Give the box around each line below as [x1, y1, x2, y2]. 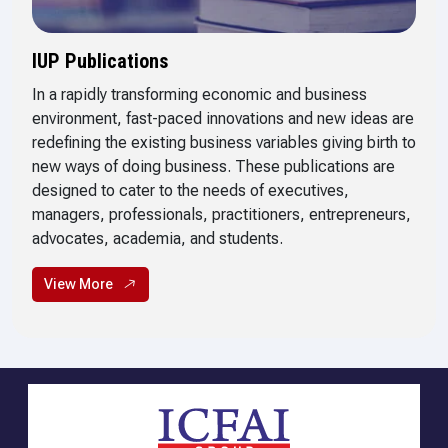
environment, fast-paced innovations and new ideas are [32, 109, 414, 129]
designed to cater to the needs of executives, [32, 181, 349, 201]
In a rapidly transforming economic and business [32, 85, 367, 105]
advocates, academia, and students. [32, 229, 283, 249]
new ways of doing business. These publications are [32, 157, 395, 177]
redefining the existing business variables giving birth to [32, 133, 416, 153]
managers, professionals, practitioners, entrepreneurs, [32, 205, 411, 225]
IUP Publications [32, 49, 168, 74]
